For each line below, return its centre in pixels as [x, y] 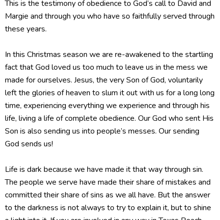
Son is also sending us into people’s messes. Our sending [102, 131]
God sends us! [29, 144]
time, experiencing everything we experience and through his [107, 105]
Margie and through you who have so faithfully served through [110, 16]
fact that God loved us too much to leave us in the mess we [106, 67]
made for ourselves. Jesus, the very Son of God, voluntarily [104, 80]
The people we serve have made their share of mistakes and [108, 182]
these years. [26, 29]
